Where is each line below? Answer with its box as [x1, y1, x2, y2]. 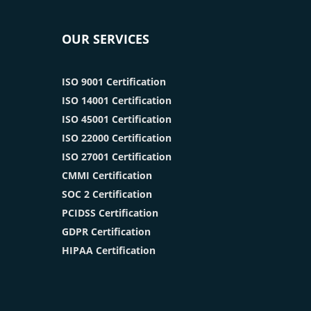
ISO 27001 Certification [62, 150, 171, 164]
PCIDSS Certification [62, 206, 158, 220]
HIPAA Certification [62, 244, 155, 258]
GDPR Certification [62, 225, 151, 239]
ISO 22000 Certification [62, 131, 171, 145]
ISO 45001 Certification [62, 112, 171, 126]
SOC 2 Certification [62, 187, 152, 201]
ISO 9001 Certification [62, 75, 166, 89]
